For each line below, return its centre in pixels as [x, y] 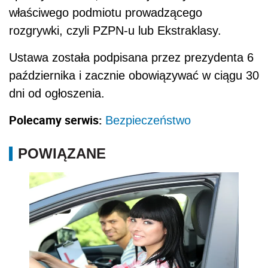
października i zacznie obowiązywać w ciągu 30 [134, 75]
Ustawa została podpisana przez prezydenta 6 [131, 57]
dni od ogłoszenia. [59, 93]
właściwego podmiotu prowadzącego [106, 12]
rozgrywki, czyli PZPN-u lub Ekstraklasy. [115, 30]
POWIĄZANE [62, 153]
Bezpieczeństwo [148, 120]
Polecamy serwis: [57, 120]
